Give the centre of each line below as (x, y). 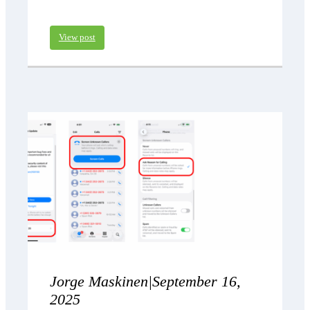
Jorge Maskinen (99, 281)
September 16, (197, 281)
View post (77, 38)
